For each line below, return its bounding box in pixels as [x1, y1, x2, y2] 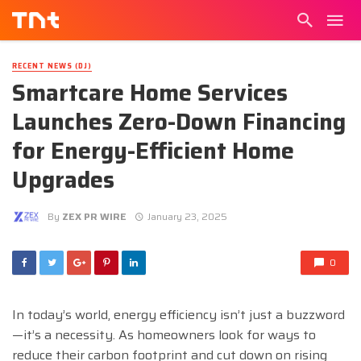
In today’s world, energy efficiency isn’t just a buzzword [12, 305, 345, 326]
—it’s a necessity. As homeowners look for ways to [12, 325, 316, 346]
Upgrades [12, 162, 114, 198]
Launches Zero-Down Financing [12, 104, 346, 140]
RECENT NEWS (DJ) [12, 60, 92, 72]
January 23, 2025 [147, 208, 227, 224]
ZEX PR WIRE [62, 208, 127, 224]
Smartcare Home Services [12, 75, 288, 111]
